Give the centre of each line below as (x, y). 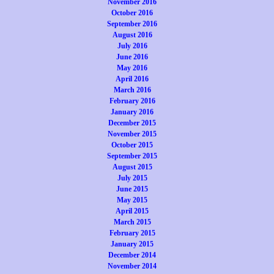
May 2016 (132, 68)
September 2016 (132, 24)
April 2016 (132, 79)
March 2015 (132, 222)
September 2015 (132, 156)
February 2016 (132, 101)
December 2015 (132, 123)
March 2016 (132, 90)
